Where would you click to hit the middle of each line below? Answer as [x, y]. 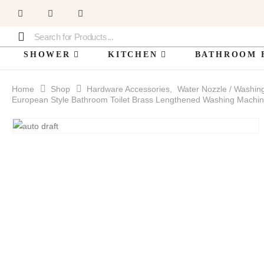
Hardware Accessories [128, 89]
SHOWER [47, 55]
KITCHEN [133, 55]
